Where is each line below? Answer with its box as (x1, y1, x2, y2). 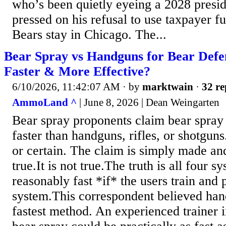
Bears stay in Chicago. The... (12, 27, 166, 42)
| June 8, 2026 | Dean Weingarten (77, 96, 219, 109)
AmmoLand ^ (12, 96, 77, 109)
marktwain (142, 80, 193, 93)
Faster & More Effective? (4, 64, 150, 79)
